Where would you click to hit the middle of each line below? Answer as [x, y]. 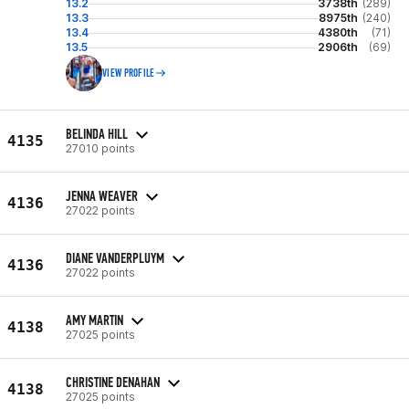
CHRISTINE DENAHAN [113, 382]
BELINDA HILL [97, 133]
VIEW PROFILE [129, 73]
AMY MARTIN [94, 320]
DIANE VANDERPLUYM [115, 257]
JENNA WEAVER [102, 195]
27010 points [100, 148]
